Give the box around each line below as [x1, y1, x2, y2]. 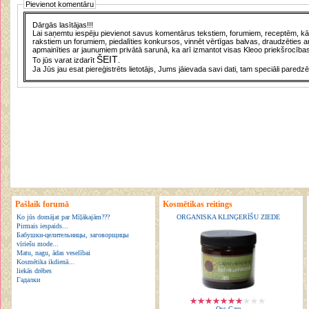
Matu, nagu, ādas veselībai [17, 249, 90, 257]
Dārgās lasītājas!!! [32, 20, 94, 29]
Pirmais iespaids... [17, 222, 68, 230]
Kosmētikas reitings [163, 199, 232, 209]
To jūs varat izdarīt [32, 55, 97, 64]
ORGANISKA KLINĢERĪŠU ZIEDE [177, 213, 280, 221]
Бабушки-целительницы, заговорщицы [17, 231, 129, 239]
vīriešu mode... [17, 240, 59, 248]
